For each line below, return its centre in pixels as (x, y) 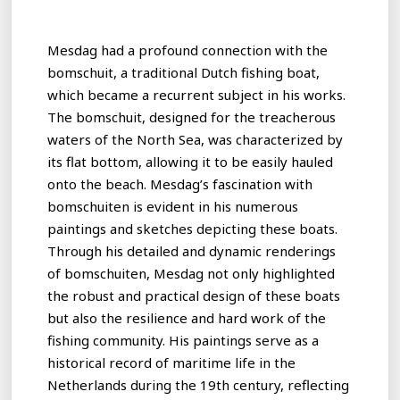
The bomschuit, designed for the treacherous (192, 117)
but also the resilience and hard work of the (187, 317)
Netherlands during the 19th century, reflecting (199, 384)
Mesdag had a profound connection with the (188, 50)
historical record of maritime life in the (172, 362)
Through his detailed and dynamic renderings (192, 250)
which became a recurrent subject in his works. (197, 94)
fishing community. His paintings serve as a (183, 340)
